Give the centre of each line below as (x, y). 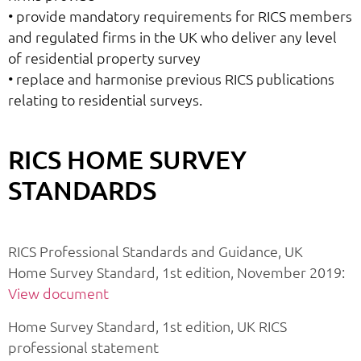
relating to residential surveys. (105, 99)
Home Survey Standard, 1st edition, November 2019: (176, 272)
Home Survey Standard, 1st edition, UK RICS (147, 326)
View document (58, 293)
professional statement (83, 346)
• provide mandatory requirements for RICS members (180, 15)
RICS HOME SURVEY (127, 159)
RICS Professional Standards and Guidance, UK (156, 251)
